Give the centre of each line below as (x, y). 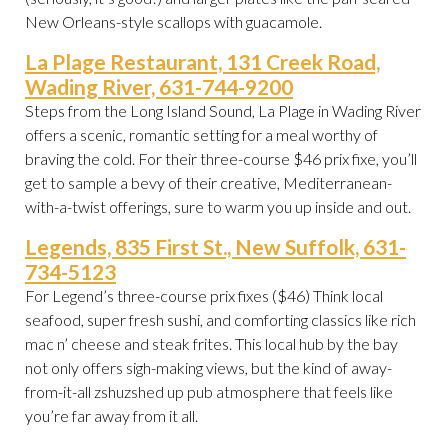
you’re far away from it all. (111, 416)
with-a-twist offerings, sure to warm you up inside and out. (219, 207)
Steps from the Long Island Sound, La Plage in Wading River (223, 111)
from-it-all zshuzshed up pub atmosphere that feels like (209, 392)
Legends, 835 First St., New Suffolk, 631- (215, 247)
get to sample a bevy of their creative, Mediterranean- (208, 183)
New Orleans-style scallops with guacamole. (173, 22)
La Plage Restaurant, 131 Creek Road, (202, 62)
